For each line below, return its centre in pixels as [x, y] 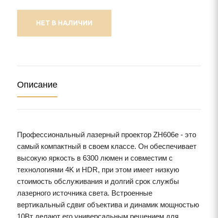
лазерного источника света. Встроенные [85, 193]
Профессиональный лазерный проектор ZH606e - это [107, 135]
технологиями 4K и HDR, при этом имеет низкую [98, 170]
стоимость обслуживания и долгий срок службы [98, 181]
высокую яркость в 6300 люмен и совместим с [95, 158]
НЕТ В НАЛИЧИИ [64, 23]
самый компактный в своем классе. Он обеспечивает [107, 146]
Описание [37, 85]
